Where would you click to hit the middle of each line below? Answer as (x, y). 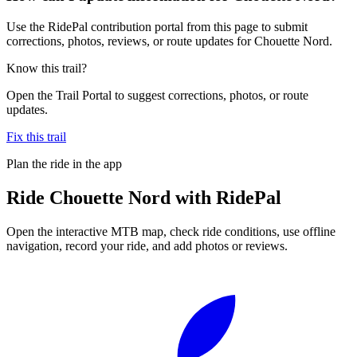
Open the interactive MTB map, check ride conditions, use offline (171, 231)
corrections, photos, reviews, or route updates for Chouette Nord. (169, 41)
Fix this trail (36, 136)
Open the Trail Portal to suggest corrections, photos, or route (157, 95)
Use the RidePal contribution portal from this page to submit (157, 26)
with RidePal (226, 197)
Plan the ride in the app (64, 163)
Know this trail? (47, 68)
